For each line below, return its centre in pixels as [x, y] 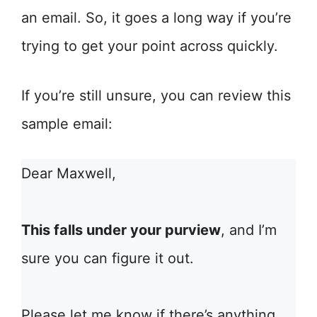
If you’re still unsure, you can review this [156, 96]
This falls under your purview [121, 230]
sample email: [67, 124]
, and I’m [249, 230]
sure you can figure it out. [108, 258]
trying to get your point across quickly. [150, 46]
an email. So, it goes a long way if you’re [156, 18]
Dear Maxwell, [69, 173]
